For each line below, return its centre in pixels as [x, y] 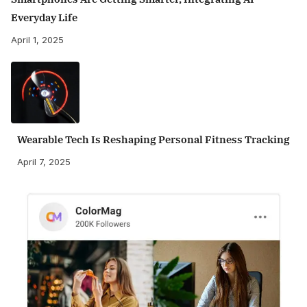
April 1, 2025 [37, 39]
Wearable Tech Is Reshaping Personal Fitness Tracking [153, 139]
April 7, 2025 [44, 161]
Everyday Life [44, 17]
